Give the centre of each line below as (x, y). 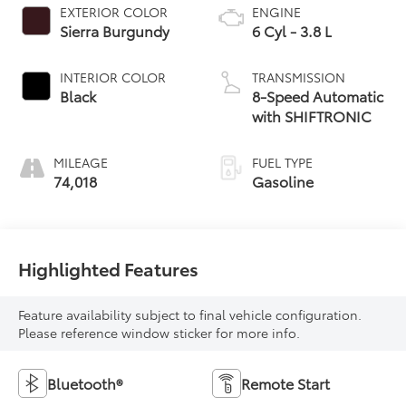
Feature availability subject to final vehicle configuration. (190, 314)
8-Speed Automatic (318, 95)
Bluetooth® (85, 382)
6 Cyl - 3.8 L (292, 30)
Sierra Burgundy (115, 30)
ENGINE (276, 11)
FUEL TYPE (282, 162)
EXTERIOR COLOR (114, 11)
